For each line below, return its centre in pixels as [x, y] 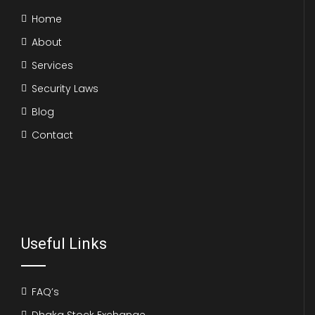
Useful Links [64, 243]
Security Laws [65, 88]
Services [52, 65]
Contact [52, 135]
